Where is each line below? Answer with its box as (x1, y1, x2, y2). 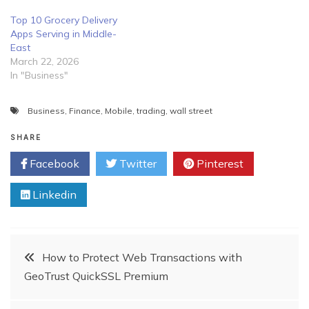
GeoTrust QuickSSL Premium (24, 269, 168, 283)
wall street (170, 106, 212, 117)
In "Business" (10, 69, 68, 82)
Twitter (117, 157, 157, 171)
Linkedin (30, 188, 77, 202)
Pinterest (194, 157, 243, 171)
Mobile (105, 106, 132, 117)
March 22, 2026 (10, 55, 79, 68)
